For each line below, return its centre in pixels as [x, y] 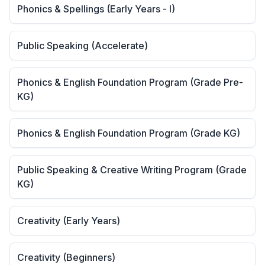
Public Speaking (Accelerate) [83, 46]
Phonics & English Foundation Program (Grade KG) [129, 133]
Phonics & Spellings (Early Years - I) [96, 9]
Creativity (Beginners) [66, 257]
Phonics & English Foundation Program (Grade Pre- [130, 82]
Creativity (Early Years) [69, 221]
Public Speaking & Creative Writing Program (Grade [132, 170]
